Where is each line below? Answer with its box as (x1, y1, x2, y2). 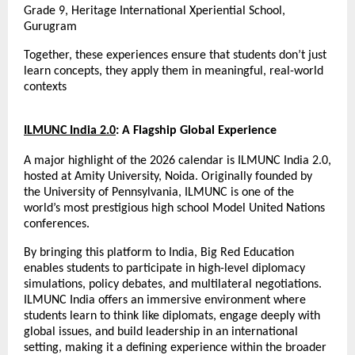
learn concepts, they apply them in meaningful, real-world (24, 65, 323, 78)
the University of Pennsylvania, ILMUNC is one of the (24, 186, 294, 200)
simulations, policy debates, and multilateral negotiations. (24, 278, 322, 292)
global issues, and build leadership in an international (24, 326, 298, 339)
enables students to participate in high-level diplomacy (24, 262, 305, 276)
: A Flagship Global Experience (116, 124, 277, 138)
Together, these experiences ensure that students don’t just (24, 49, 326, 63)
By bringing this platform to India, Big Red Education (24, 246, 294, 260)
